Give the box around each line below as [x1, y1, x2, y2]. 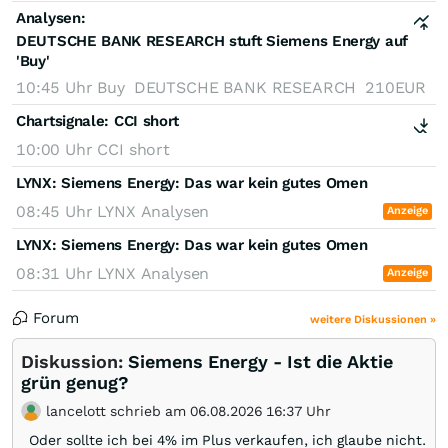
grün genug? [21, 371, 129, 393]
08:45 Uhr [16, 201, 98, 221]
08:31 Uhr [16, 263, 98, 283]
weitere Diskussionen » [310, 312, 436, 326]
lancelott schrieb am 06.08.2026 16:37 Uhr [41, 402, 331, 419]
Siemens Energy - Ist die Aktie [128, 350, 393, 372]
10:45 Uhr [16, 77, 98, 97]
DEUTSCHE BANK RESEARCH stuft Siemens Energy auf [16, 31, 408, 50]
